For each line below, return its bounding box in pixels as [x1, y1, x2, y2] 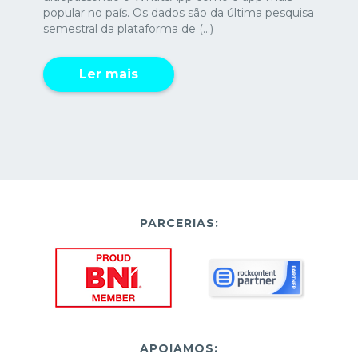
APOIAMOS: [140, 340, 218, 356]
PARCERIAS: [139, 215, 219, 230]
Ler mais [79, 66, 138, 82]
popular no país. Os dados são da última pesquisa [43, 5, 314, 20]
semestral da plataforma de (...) [43, 21, 213, 36]
